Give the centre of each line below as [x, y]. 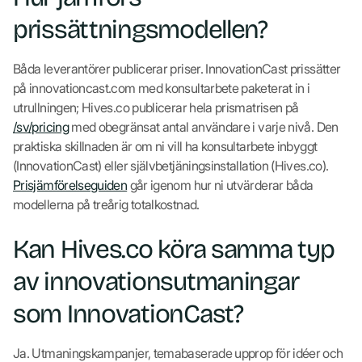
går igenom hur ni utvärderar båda [220, 185]
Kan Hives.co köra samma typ [174, 249]
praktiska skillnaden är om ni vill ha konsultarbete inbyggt [165, 146]
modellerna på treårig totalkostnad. [106, 204]
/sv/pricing [41, 126]
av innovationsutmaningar [156, 281]
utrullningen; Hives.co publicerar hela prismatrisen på [156, 107]
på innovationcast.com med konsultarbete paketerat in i [162, 88]
